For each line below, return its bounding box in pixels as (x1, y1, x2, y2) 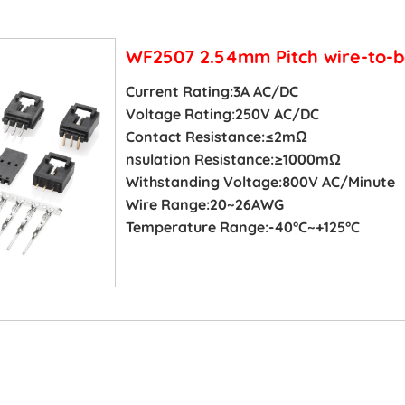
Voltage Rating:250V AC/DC (125, 104, 319, 123)
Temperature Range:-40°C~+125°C (125, 217, 360, 236)
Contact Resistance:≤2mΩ (125, 127, 307, 146)
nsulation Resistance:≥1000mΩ (125, 149, 341, 168)
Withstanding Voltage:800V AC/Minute (125, 172, 395, 191)
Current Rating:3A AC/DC (125, 81, 298, 100)
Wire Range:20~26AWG (125, 194, 284, 213)
